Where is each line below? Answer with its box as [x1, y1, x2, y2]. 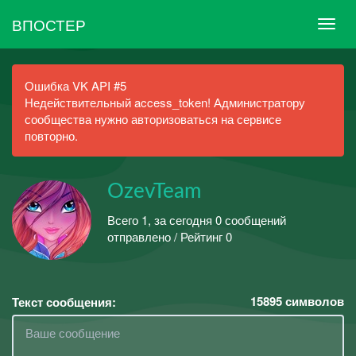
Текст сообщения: [12, 293, 116, 311]
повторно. [25, 127, 78, 144]
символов [282, 292, 344, 310]
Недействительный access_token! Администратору [25, 94, 305, 110]
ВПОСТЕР [12, 13, 86, 35]
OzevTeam [107, 181, 201, 202]
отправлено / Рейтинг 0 [107, 227, 232, 245]
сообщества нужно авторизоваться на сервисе [25, 110, 281, 127]
